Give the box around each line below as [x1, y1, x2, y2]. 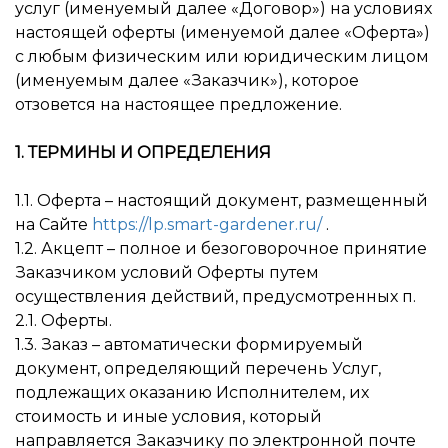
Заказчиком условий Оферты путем [15, 263, 319, 282]
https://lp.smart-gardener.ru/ [92, 215, 322, 234]
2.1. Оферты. [15, 311, 112, 330]
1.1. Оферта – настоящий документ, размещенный [15, 191, 428, 210]
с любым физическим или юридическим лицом [15, 47, 429, 66]
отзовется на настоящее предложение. [15, 95, 342, 114]
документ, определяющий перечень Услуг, [15, 359, 381, 378]
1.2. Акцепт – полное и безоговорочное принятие [15, 239, 427, 258]
